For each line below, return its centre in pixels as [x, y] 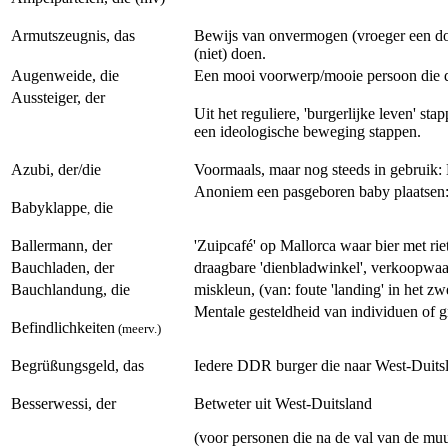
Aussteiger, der [58, 97]
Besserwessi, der [63, 403]
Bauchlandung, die [70, 289]
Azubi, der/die [56, 169]
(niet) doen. [230, 53]
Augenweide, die [65, 75]
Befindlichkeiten [63, 327]
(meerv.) [139, 328]
